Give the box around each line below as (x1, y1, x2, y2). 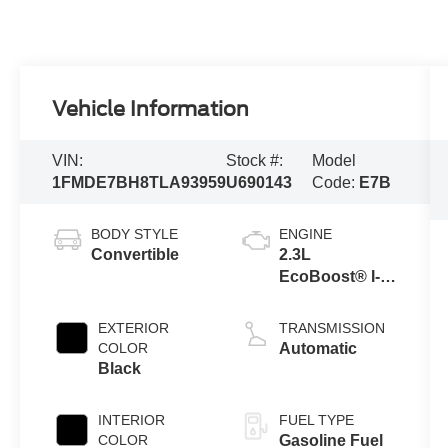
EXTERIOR (98, 319, 170, 336)
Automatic (278, 339, 357, 357)
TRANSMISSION (278, 319, 385, 336)
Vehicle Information (52, 97, 250, 122)
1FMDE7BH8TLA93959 (52, 174, 227, 192)
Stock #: (226, 152, 284, 170)
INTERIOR (98, 411, 166, 428)
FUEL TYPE (278, 411, 354, 428)
